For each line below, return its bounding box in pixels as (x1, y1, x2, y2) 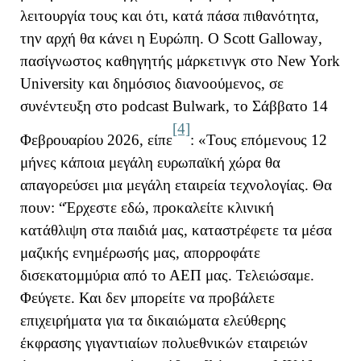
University (20, 74, 85, 92)
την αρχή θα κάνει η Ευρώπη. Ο (20, 29, 223, 47)
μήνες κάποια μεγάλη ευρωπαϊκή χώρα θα (20, 153, 280, 171)
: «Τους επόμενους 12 (190, 131, 327, 148)
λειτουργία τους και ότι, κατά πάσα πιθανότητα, (20, 6, 319, 24)
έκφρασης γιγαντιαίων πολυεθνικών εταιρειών (20, 334, 308, 351)
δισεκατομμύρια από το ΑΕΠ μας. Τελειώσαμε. (20, 266, 318, 284)
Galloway (259, 29, 318, 47)
